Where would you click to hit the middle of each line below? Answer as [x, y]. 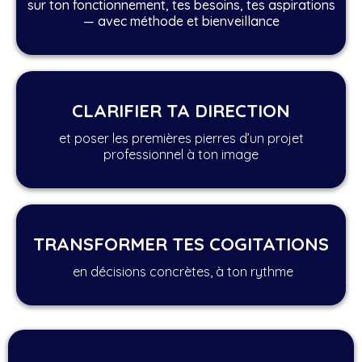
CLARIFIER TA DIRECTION [181, 111]
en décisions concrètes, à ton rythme [181, 271]
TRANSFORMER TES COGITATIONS [181, 244]
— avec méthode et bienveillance [181, 21]
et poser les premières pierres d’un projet [181, 138]
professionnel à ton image [181, 154]
